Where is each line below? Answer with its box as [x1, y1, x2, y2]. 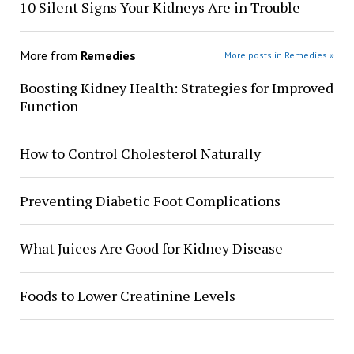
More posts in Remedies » [224, 48, 335, 61]
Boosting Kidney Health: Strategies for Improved [19, 77, 333, 97]
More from [19, 47, 81, 63]
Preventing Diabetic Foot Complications [19, 190, 281, 210]
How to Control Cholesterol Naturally [19, 143, 261, 163]
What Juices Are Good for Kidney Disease [19, 238, 283, 258]
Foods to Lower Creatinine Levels [19, 285, 235, 305]
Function [19, 96, 78, 115]
